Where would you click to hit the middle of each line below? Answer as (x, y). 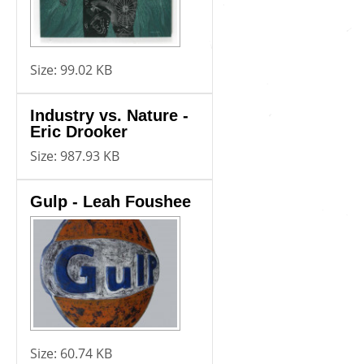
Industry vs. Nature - (109, 115)
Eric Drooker (79, 131)
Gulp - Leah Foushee (110, 201)
